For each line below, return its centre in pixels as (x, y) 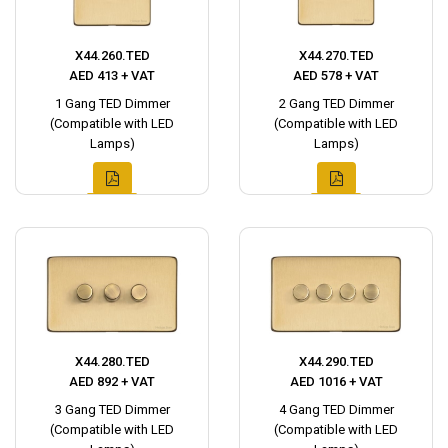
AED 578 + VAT (336, 75)
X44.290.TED (336, 361)
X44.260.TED (112, 55)
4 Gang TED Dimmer (336, 409)
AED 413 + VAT (112, 75)
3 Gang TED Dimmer (112, 409)
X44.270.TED (336, 55)
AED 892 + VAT (112, 381)
